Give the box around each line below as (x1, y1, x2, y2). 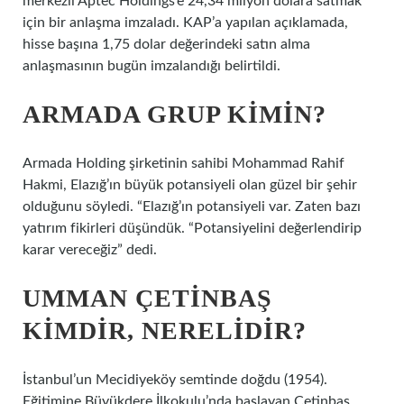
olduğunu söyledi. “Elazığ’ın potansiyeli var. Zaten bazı (23, 199, 361, 214)
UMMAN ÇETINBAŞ (23, 284, 272, 312)
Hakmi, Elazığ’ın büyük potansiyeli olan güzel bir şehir (23, 178, 357, 192)
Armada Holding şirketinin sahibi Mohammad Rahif (23, 156, 344, 170)
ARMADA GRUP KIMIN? (23, 100, 326, 128)
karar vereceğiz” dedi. (23, 243, 157, 257)
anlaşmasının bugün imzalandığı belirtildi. (23, 59, 280, 73)
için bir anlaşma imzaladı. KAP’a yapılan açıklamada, (23, 15, 348, 30)
